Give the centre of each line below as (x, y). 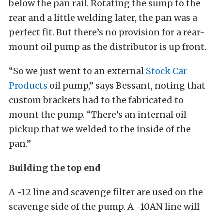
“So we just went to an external (77, 71)
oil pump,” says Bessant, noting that (126, 86)
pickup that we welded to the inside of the (100, 129)
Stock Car (166, 71)
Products (28, 86)
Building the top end (55, 168)
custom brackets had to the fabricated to (96, 100)
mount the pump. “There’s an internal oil (98, 115)
